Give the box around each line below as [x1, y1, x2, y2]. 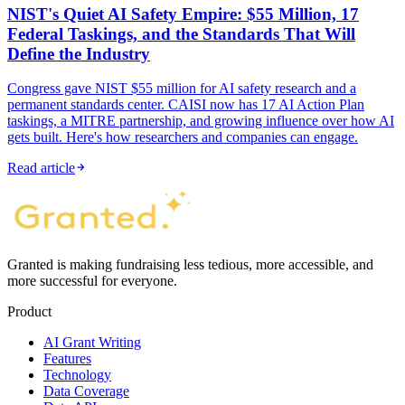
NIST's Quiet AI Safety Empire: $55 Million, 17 [7, 4, 359, 24]
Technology [43, 367, 111, 383]
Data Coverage [43, 383, 129, 400]
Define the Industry [7, 43, 150, 63]
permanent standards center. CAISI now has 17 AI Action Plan [7, 97, 364, 113]
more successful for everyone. [7, 273, 177, 289]
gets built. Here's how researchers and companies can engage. [7, 129, 358, 146]
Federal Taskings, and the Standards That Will [7, 24, 355, 43]
